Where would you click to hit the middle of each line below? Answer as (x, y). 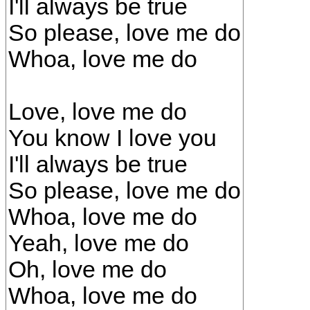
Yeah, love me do (99, 243)
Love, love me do (98, 112)
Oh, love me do (88, 270)
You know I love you (112, 138)
